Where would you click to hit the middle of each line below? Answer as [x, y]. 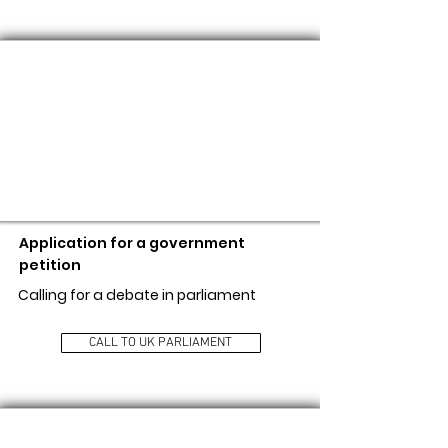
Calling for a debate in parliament [136, 295]
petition [49, 265]
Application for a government [131, 243]
